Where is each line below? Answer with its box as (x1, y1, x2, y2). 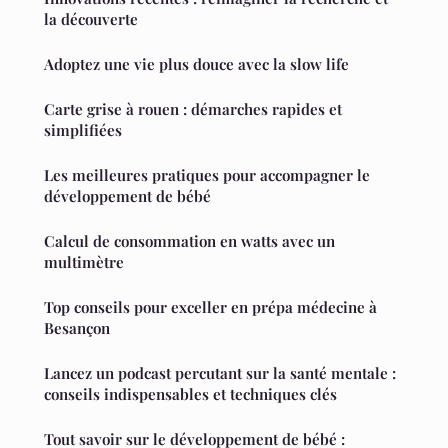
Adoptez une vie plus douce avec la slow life (44, 53, 349, 74)
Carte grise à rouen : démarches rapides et (44, 98, 342, 119)
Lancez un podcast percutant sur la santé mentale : (44, 362, 396, 383)
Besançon (44, 317, 110, 338)
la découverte (44, 8, 138, 29)
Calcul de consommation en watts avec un (44, 230, 335, 251)
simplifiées (44, 119, 122, 140)
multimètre (44, 251, 124, 272)
